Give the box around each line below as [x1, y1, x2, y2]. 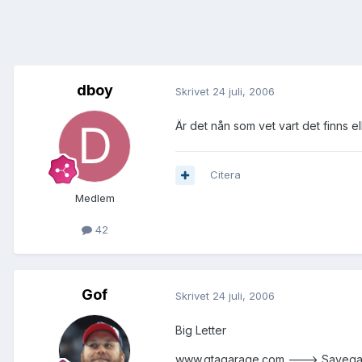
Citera [210, 168, 241, 182]
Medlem [74, 192, 115, 205]
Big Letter [175, 323, 226, 338]
